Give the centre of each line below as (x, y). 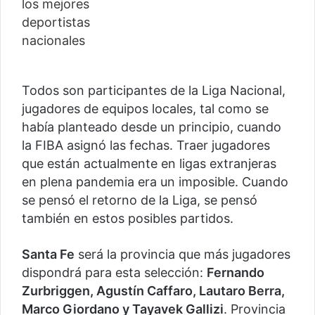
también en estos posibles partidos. (129, 219)
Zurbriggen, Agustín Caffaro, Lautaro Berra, (153, 291)
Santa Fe (48, 255)
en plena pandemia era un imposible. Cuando (155, 182)
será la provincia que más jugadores (182, 255)
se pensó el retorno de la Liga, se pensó (140, 200)
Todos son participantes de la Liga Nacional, (154, 91)
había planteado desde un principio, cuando (152, 127)
